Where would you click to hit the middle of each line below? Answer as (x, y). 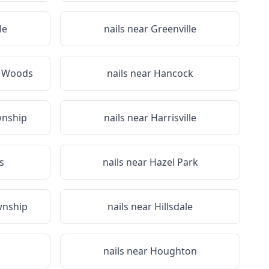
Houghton (174, 251)
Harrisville (174, 118)
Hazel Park (174, 162)
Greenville (174, 29)
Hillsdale (174, 207)
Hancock (174, 73)
